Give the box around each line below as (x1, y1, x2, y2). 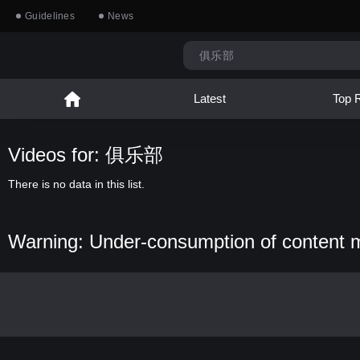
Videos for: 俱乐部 (8, 144, 163, 166)
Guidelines (25, 10, 75, 22)
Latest (193, 92, 226, 105)
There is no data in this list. (8, 178, 145, 190)
